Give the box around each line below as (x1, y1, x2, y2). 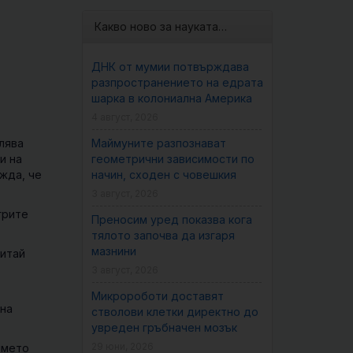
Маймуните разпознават (91, 136, 226, 150)
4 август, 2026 (91, 111, 158, 123)
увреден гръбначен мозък (91, 321, 237, 334)
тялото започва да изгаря (91, 229, 235, 242)
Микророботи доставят (91, 289, 224, 303)
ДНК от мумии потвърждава (91, 60, 249, 73)
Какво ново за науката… (94, 20, 227, 33)
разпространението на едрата (91, 76, 263, 89)
